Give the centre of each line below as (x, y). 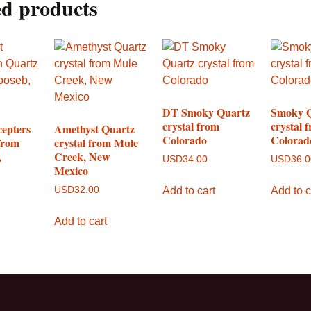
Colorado (185, 140)
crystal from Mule (96, 143)
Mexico (72, 171)
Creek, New (83, 157)
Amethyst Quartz (95, 129)
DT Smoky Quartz (207, 112)
